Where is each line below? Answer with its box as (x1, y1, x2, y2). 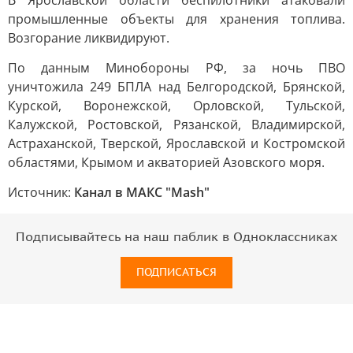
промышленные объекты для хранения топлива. (8, 10, 345, 28)
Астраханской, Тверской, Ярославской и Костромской (8, 135, 345, 152)
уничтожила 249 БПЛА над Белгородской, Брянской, (8, 78, 345, 95)
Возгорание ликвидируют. (8, 29, 169, 46)
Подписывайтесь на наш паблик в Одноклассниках (16, 230, 337, 244)
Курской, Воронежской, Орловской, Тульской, (8, 97, 345, 114)
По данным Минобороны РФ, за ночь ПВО (8, 59, 345, 76)
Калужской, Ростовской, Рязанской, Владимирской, (8, 116, 345, 133)
